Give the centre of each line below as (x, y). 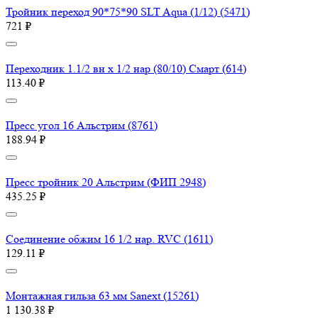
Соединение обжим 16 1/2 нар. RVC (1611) (109, 239)
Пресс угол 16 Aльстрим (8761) (82, 126)
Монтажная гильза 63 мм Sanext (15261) (102, 296)
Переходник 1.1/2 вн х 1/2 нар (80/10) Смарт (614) (126, 69)
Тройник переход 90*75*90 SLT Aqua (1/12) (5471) (128, 12)
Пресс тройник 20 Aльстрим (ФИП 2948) (106, 182)
